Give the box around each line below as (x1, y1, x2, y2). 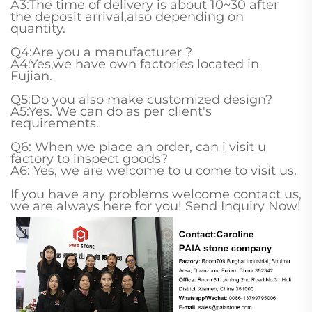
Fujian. (10, 68, 52, 84)
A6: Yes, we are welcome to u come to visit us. (10, 162, 297, 178)
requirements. (10, 115, 99, 131)
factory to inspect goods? (10, 150, 168, 166)
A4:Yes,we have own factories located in (10, 56, 259, 72)
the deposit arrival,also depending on (10, 8, 244, 24)
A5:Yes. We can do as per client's (10, 103, 212, 119)
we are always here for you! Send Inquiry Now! (10, 198, 301, 214)
